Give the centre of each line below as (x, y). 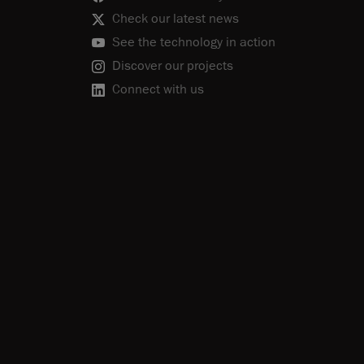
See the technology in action (194, 43)
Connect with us (158, 90)
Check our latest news (175, 19)
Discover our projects (173, 66)
